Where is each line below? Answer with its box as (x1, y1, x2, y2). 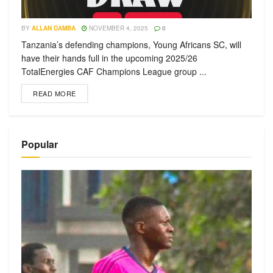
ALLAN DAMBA (32, 24, 76, 32)
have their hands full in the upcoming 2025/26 (21, 52, 197, 64)
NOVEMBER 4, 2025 (87, 24, 148, 32)
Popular (21, 137, 58, 151)
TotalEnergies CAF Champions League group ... (21, 65, 207, 77)
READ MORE (33, 88, 76, 98)
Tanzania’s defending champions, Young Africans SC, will (21, 38, 241, 51)
